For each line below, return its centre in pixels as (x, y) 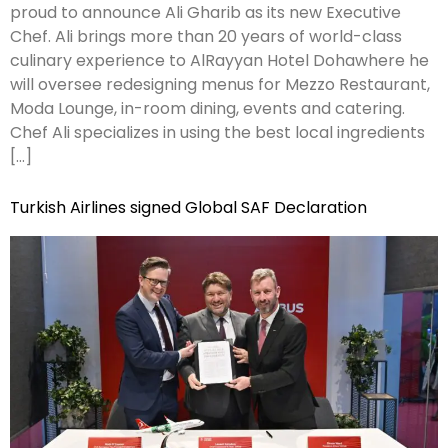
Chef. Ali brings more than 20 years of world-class (206, 37)
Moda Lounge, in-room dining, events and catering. (207, 109)
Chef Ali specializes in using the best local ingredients (217, 133)
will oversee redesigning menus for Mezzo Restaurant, (220, 85)
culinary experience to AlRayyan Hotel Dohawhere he (219, 61)
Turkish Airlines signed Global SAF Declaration (188, 207)
